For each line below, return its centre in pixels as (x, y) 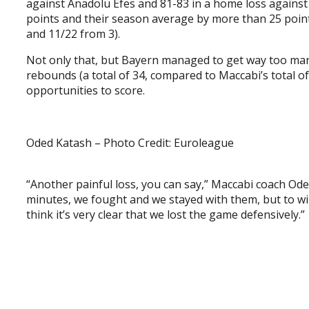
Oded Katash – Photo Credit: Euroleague (130, 142)
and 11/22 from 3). (73, 33)
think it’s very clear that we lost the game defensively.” (166, 214)
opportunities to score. (86, 90)
